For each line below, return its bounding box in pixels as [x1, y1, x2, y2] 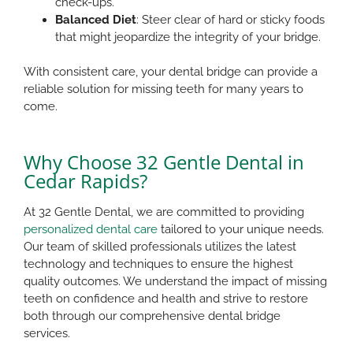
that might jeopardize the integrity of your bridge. [55, 29, 327, 44]
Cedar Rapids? [24, 167, 147, 194]
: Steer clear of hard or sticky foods [136, 12, 325, 27]
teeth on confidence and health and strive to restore [24, 291, 308, 306]
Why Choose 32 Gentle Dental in [24, 148, 304, 175]
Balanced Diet [55, 12, 136, 27]
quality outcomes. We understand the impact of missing [24, 273, 327, 288]
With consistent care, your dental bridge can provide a [24, 64, 318, 79]
